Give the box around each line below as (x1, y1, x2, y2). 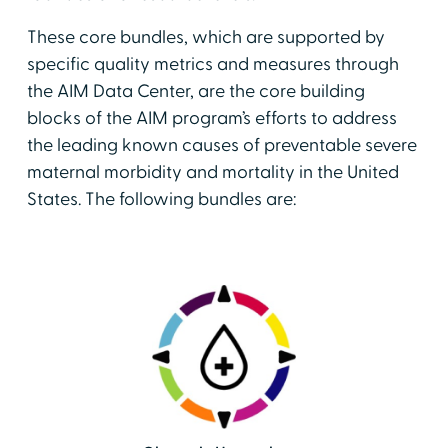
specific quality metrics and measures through (26, 53, 399, 76)
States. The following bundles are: (26, 188, 296, 211)
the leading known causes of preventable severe (26, 134, 417, 157)
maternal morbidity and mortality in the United (26, 161, 399, 184)
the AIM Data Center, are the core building (26, 80, 365, 103)
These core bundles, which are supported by (26, 26, 385, 49)
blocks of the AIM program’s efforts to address (26, 107, 397, 130)
